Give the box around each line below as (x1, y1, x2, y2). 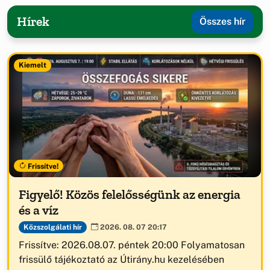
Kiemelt (18, 61, 46, 70)
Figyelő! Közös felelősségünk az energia (19, 186, 240, 203)
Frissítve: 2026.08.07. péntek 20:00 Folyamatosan (19, 239, 245, 251)
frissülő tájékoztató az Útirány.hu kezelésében (19, 254, 224, 266)
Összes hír (199, 16, 245, 28)
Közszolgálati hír (23, 222, 82, 231)
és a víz (19, 202, 58, 219)
